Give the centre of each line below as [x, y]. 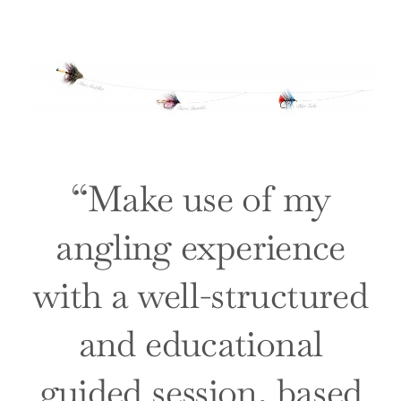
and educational [200, 344]
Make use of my [209, 199]
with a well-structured [200, 295]
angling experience [200, 247]
